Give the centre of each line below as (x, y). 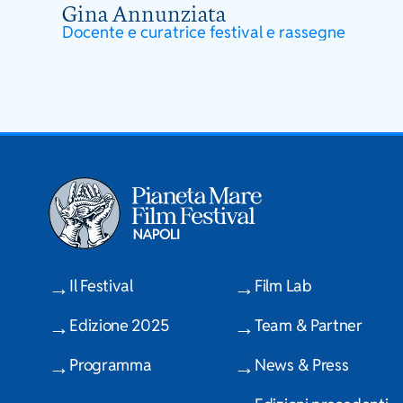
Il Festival (101, 285)
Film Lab (283, 285)
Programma (111, 364)
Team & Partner (309, 325)
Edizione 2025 (119, 325)
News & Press (302, 364)
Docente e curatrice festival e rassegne (204, 31)
